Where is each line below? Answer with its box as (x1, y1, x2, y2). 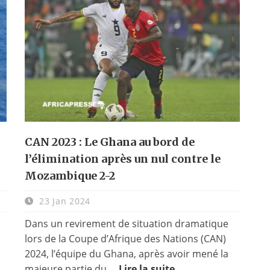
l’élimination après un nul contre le (24, 151, 221, 166)
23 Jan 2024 (36, 195, 90, 207)
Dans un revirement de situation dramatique (24, 216, 228, 230)
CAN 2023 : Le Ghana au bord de (24, 134, 195, 149)
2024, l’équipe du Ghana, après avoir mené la (24, 246, 228, 260)
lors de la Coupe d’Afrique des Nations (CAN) (24, 231, 226, 245)
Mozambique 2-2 (24, 168, 115, 183)
